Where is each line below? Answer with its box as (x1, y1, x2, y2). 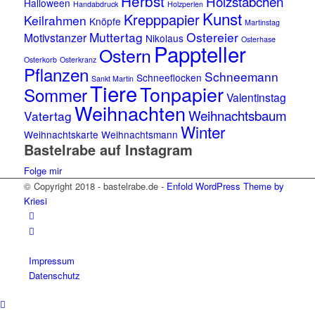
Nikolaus (145, 31, 184, 46)
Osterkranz (59, 54, 96, 65)
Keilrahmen (23, 11, 86, 30)
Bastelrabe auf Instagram (23, 139, 193, 160)
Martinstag (244, 17, 280, 28)
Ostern (98, 42, 151, 68)
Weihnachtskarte (23, 127, 98, 142)
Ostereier (186, 28, 238, 46)
